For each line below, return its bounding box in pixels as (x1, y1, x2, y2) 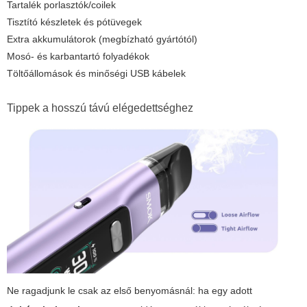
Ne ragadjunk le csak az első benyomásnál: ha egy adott (7, 285, 252, 297)
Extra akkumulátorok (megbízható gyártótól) (7, 33, 197, 45)
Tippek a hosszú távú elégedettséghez (7, 101, 193, 114)
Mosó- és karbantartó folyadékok (7, 50, 149, 62)
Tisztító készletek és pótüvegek (7, 16, 142, 27)
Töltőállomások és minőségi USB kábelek (7, 67, 186, 79)
